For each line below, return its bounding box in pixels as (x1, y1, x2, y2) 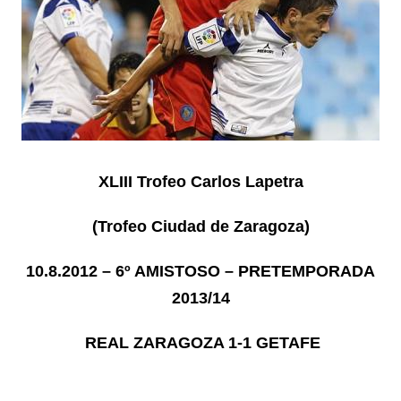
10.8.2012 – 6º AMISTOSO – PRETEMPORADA (26, 261, 375, 280)
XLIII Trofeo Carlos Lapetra (98, 172, 303, 191)
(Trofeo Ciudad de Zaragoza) (91, 217, 310, 235)
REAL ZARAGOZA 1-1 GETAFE (76, 333, 320, 352)
